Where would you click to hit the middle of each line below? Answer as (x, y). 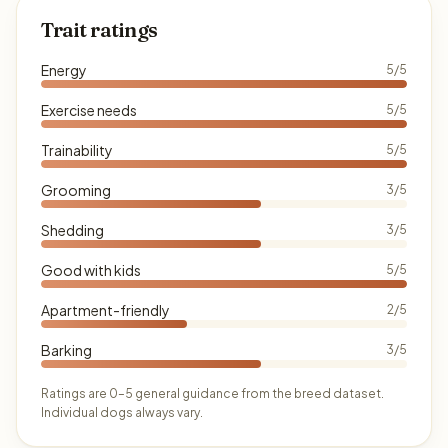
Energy (64, 70)
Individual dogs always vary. (122, 412)
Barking (66, 350)
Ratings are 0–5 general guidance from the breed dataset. (212, 393)
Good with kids (91, 270)
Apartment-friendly (105, 310)
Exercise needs (89, 110)
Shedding (72, 230)
